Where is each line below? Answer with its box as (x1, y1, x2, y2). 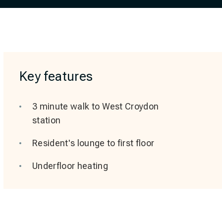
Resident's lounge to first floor (32, 138, 155, 148)
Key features (19, 69, 93, 84)
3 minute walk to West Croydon (32, 101, 159, 111)
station (32, 115, 61, 125)
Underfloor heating (32, 161, 108, 171)
